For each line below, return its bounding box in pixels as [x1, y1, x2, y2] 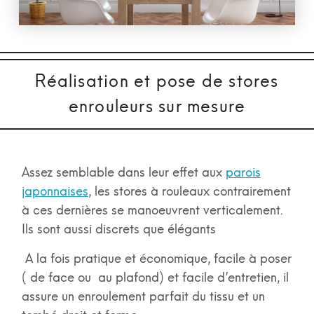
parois [225, 165, 261, 181]
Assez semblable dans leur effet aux [21, 165, 226, 181]
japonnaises [21, 184, 88, 200]
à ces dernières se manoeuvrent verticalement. [21, 203, 283, 219]
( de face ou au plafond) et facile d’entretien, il [21, 270, 289, 286]
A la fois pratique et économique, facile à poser [21, 251, 292, 267]
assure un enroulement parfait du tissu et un [21, 289, 265, 305]
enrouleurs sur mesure [68, 96, 246, 117]
